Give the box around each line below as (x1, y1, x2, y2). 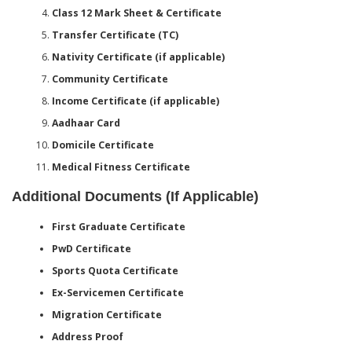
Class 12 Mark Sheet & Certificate (51, 5, 222, 20)
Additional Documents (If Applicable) (12, 189, 258, 205)
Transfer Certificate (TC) (51, 27, 178, 42)
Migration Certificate (51, 307, 162, 321)
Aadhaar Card (51, 115, 120, 130)
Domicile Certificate (51, 137, 154, 152)
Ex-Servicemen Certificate (51, 285, 184, 299)
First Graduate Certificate (51, 219, 185, 233)
